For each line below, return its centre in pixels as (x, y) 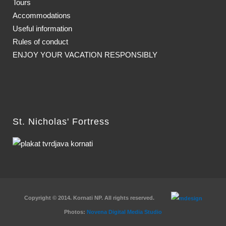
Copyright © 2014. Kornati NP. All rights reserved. (97, 197)
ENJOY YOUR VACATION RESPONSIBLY (85, 54)
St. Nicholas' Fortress (61, 121)
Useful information (42, 28)
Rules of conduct (40, 41)
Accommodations (42, 15)
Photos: (75, 212)
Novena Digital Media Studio (124, 212)
